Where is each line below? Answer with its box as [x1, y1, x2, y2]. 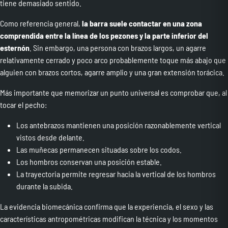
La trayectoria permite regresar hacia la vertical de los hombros [16, 168, 216, 179]
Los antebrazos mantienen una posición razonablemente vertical [16, 120, 221, 130]
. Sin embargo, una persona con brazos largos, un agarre [30, 42, 206, 52]
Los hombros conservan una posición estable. [16, 156, 162, 166]
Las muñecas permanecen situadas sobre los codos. [16, 144, 182, 154]
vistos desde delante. [16, 132, 84, 142]
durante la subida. [16, 181, 73, 191]
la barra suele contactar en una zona [82, 18, 202, 28]
